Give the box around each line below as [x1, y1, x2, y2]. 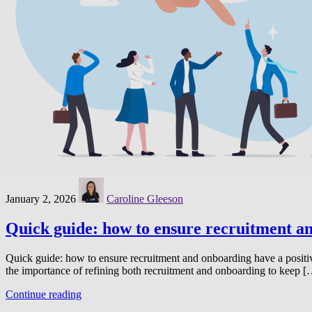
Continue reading [6, 288, 81, 300]
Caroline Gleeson [107, 192, 183, 205]
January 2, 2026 [6, 192, 76, 205]
